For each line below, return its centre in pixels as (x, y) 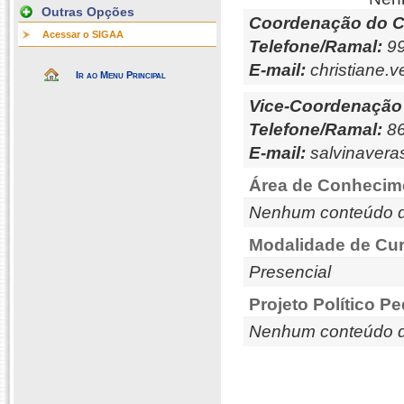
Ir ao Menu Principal (121, 75)
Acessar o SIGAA (83, 34)
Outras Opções (88, 12)
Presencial (290, 272)
